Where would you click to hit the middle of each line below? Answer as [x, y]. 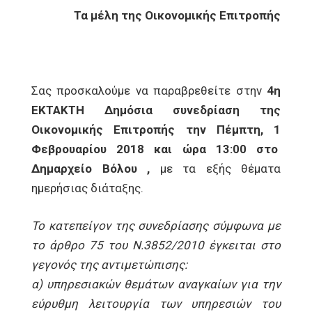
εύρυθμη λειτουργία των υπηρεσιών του [156, 304]
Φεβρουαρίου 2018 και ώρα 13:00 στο [156, 149]
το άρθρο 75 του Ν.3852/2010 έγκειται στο [156, 245]
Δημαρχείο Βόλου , [91, 169]
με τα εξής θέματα [215, 169]
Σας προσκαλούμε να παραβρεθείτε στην [149, 91]
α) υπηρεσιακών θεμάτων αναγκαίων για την [156, 284]
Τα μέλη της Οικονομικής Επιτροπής [177, 15]
